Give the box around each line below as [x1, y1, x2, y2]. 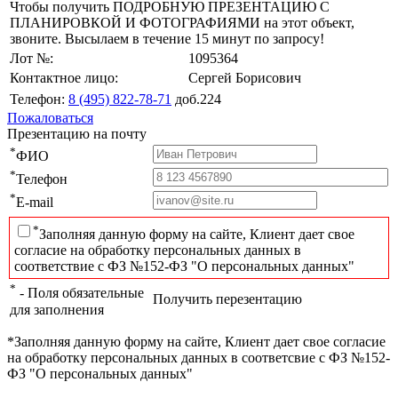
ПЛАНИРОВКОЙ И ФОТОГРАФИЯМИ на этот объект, [10, 15, 354, 31]
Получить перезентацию [153, 291, 302, 307]
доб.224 [171, 92, 221, 107]
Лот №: [10, 51, 53, 67]
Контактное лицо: [10, 70, 118, 86]
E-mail [16, 195, 53, 211]
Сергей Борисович [188, 70, 301, 86]
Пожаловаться [7, 110, 93, 126]
